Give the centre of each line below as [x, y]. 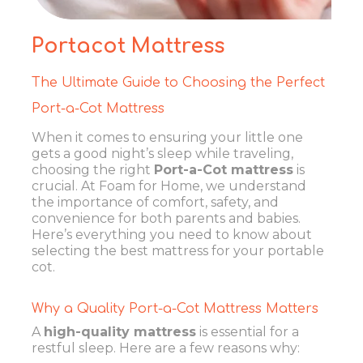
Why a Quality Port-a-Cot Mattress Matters [175, 308]
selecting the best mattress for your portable [178, 250]
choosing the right [93, 169]
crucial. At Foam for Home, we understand [169, 186]
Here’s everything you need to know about [172, 234]
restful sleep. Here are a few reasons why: [166, 348]
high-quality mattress [120, 332]
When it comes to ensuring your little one [167, 137]
